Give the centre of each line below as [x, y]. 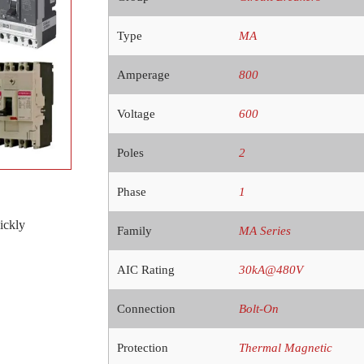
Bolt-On [258, 309]
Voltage [136, 114]
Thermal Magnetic [285, 348]
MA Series [264, 231]
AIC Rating [145, 270]
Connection [146, 309]
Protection [142, 348]
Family [134, 231]
